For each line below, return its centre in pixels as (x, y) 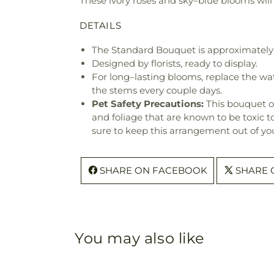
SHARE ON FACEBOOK (154, 170)
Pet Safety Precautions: (148, 103)
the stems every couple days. (157, 90)
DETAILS (101, 25)
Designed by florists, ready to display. (175, 63)
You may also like (140, 238)
